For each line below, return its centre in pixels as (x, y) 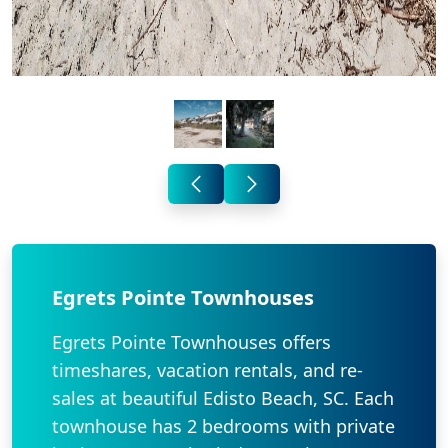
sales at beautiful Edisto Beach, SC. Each (223, 398)
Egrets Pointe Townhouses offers (191, 342)
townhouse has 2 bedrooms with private (223, 426)
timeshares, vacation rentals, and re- (207, 370)
